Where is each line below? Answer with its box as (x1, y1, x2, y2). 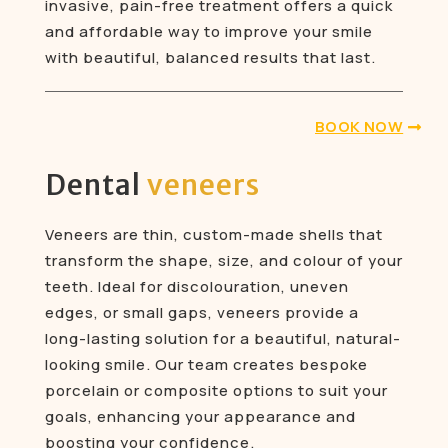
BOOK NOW (314, 116, 404, 138)
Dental (44, 167, 147, 204)
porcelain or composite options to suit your (44, 380, 388, 402)
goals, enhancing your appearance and (44, 406, 356, 428)
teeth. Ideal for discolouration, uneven (44, 276, 349, 298)
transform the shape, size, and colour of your (44, 250, 403, 272)
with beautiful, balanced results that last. (44, 47, 376, 69)
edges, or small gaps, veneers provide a (44, 302, 359, 324)
